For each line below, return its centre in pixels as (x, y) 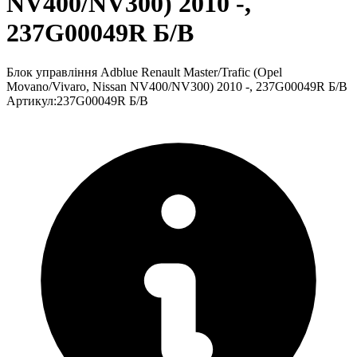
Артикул (30, 100)
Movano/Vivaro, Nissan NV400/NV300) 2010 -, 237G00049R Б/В (177, 86)
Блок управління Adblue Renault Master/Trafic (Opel (144, 72)
